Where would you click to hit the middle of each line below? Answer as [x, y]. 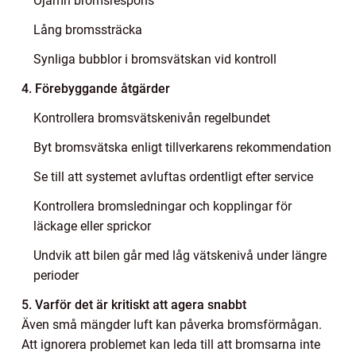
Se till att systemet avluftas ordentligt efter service [173, 176]
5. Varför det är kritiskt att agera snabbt [134, 304]
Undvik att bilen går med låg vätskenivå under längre [180, 255]
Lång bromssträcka [88, 29]
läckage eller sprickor [92, 226]
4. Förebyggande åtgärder [96, 88]
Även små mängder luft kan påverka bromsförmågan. [172, 324]
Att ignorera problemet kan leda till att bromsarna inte [171, 344]
